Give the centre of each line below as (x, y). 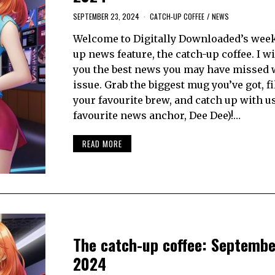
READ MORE (102, 144)
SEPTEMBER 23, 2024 (106, 16)
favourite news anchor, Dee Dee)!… (157, 115)
